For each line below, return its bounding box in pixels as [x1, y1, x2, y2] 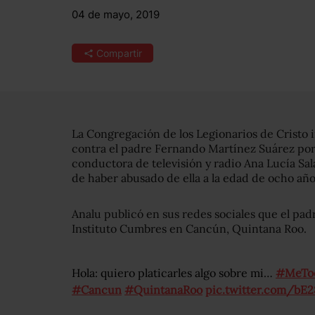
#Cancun [72, 283, 122, 297]
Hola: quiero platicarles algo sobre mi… [72, 266, 276, 280]
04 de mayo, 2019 [72, 8, 160, 21]
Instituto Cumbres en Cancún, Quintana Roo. [72, 221, 307, 236]
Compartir [96, 47, 142, 59]
